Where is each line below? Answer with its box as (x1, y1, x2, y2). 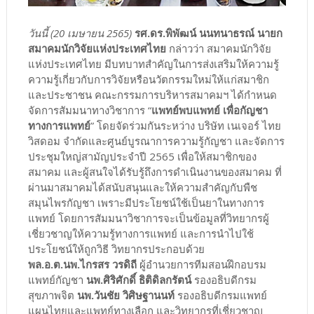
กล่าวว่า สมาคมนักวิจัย (165, 41, 271, 55)
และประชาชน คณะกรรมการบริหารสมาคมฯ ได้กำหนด (27, 87, 277, 102)
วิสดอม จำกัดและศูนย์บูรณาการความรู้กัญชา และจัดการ (27, 133, 285, 148)
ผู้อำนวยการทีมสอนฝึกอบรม (136, 257, 266, 271)
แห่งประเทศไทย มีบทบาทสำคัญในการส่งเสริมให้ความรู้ (27, 56, 279, 71)
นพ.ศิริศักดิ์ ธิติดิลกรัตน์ (86, 272, 191, 287)
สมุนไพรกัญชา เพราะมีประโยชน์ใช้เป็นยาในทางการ (27, 195, 264, 210)
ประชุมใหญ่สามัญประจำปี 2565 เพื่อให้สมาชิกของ (27, 149, 257, 163)
